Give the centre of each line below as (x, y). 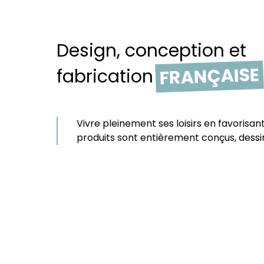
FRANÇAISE (209, 76)
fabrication (105, 76)
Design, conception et (151, 50)
